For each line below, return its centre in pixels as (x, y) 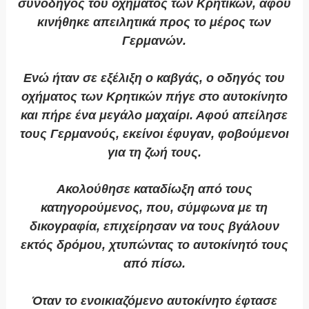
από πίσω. (154, 264)
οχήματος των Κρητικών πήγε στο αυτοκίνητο (154, 97)
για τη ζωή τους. (154, 153)
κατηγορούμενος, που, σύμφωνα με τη (154, 208)
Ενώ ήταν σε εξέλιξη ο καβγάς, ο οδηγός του (154, 78)
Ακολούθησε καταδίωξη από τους (154, 189)
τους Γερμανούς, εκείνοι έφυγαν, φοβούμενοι (154, 134)
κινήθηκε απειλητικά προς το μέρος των (154, 22)
